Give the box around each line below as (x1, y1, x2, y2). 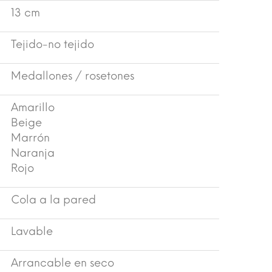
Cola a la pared (11, 192, 96, 206)
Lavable (11, 224, 53, 238)
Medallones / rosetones (11, 69, 134, 83)
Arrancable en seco (11, 256, 114, 270)
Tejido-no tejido (11, 37, 94, 51)
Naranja (11, 146, 55, 160)
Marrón (11, 131, 50, 144)
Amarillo (11, 100, 55, 114)
